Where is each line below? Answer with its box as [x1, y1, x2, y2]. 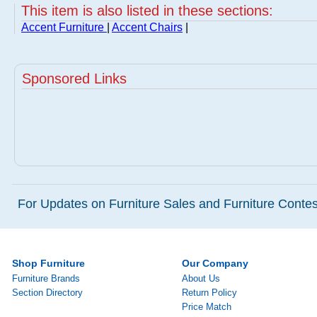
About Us [182, 273, 220, 284]
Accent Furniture [21, 21, 107, 33]
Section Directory [12, 287, 83, 298]
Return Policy [182, 287, 237, 298]
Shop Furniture [12, 258, 85, 269]
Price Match [182, 301, 231, 312]
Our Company [182, 258, 248, 269]
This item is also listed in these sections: [21, 3, 273, 18]
